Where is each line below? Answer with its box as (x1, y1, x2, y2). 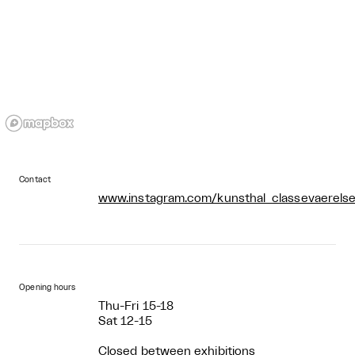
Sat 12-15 (98, 315, 152, 328)
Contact (19, 176, 52, 185)
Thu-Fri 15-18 (98, 300, 174, 313)
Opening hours (19, 284, 76, 292)
